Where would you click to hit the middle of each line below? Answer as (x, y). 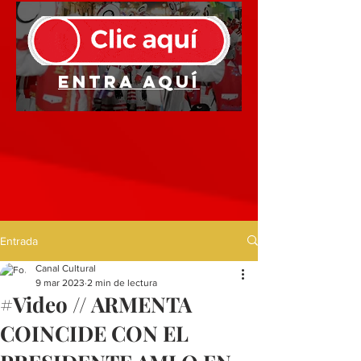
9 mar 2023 (60, 282)
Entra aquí (129, 81)
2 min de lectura (122, 282)
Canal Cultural (66, 268)
